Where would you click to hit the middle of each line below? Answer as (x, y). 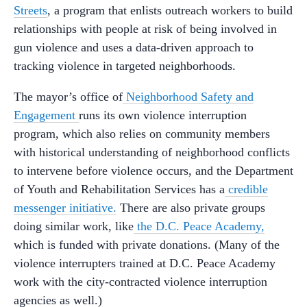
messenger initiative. (65, 207)
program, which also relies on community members (142, 133)
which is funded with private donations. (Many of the (147, 244)
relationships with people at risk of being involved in (145, 28)
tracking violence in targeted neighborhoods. (125, 65)
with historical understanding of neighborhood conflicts (152, 152)
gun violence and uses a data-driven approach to (134, 47)
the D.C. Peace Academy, (199, 226)
